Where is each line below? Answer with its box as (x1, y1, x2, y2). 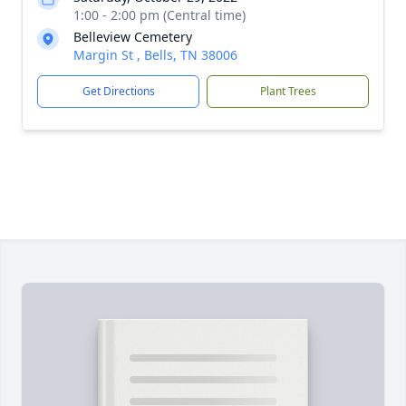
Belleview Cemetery (73, 28, 192, 45)
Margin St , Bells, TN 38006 (73, 46, 237, 63)
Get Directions (82, 83, 155, 99)
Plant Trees (259, 83, 316, 99)
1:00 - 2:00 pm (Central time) (73, 6, 246, 24)
